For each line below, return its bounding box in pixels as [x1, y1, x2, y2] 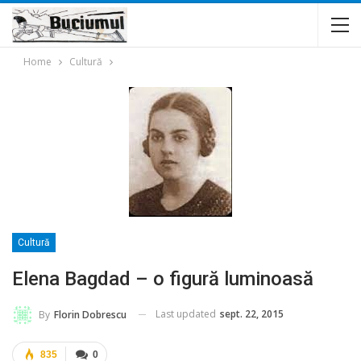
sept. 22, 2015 [220, 307, 284, 321]
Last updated [156, 307, 218, 321]
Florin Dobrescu [54, 307, 127, 322]
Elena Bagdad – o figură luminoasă [12, 268, 313, 290]
